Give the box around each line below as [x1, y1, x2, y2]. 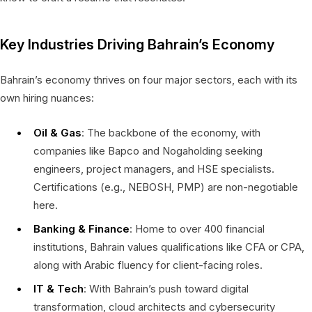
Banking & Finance [33, 221, 130, 235]
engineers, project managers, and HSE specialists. [33, 162, 274, 175]
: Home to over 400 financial [130, 221, 265, 235]
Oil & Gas [33, 125, 81, 139]
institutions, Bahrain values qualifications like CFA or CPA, [33, 240, 304, 253]
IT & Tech [33, 281, 84, 295]
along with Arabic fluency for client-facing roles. [33, 258, 263, 272]
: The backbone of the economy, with [81, 125, 260, 139]
